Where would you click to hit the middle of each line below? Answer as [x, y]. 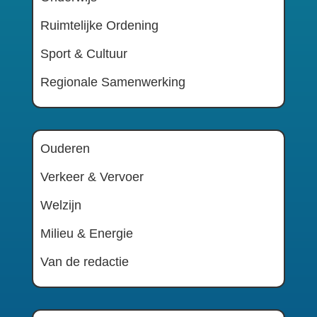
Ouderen [65, 148]
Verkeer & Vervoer [92, 177]
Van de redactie [84, 261]
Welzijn [60, 205]
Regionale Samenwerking [113, 82]
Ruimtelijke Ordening [99, 25]
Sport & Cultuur [83, 53]
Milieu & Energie [86, 233]
